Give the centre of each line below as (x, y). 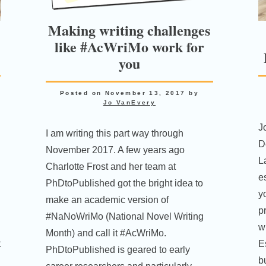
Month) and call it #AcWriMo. (106, 233)
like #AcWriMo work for (129, 46)
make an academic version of (107, 199)
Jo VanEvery (129, 102)
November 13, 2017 (145, 93)
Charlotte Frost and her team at (111, 166)
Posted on (82, 93)
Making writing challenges (129, 30)
